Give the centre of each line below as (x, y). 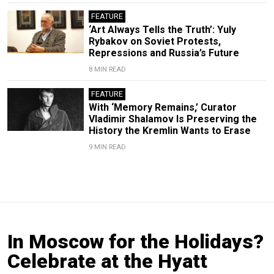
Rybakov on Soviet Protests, (154, 41)
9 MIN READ (107, 147)
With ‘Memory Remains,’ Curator (162, 107)
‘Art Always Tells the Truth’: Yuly (162, 29)
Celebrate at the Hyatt (107, 261)
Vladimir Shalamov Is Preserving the (172, 119)
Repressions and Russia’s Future (164, 53)
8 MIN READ (107, 69)
